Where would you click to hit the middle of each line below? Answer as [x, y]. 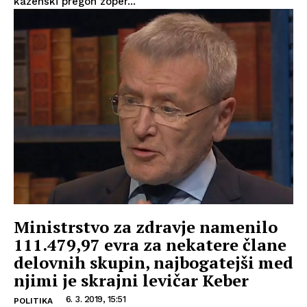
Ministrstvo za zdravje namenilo [146, 227]
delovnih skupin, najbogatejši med [153, 263]
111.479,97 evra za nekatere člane [150, 245]
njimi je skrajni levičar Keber [131, 281]
